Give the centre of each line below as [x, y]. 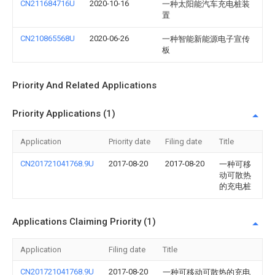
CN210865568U [48, 38]
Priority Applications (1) [64, 114]
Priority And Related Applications [84, 85]
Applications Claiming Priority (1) [84, 222]
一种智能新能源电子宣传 [206, 39]
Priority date [130, 141]
